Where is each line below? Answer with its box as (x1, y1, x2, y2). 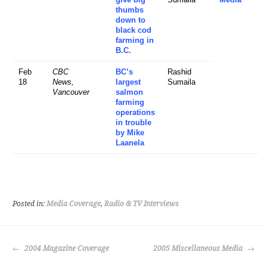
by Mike (115, 128, 144, 137)
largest (115, 77, 141, 86)
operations (115, 108, 155, 117)
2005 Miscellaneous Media (153, 244, 245, 253)
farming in (115, 36, 154, 45)
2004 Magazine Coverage (22, 244, 109, 253)
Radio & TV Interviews (104, 200, 179, 208)
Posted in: (12, 200, 46, 208)
